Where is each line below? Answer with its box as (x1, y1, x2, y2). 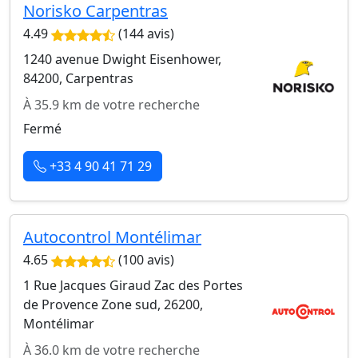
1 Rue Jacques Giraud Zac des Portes (23, 276, 243, 294)
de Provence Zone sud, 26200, (23, 295, 203, 313)
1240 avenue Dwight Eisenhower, (23, 50, 221, 68)
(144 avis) (115, 24, 174, 42)
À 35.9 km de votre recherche (23, 95, 200, 113)
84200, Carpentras (23, 69, 133, 87)
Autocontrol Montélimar (23, 225, 201, 248)
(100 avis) (115, 250, 174, 268)
